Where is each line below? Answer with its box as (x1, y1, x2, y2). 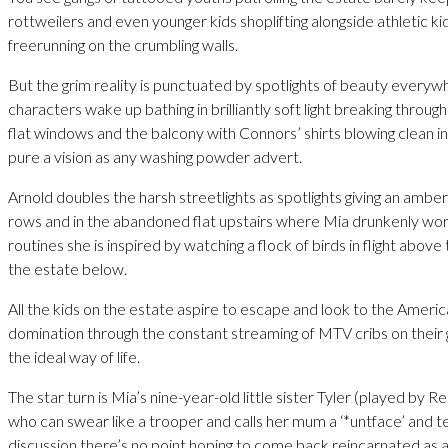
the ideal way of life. (8, 346, 140, 366)
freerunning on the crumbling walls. (8, 34, 238, 54)
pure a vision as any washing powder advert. (8, 146, 302, 166)
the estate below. (8, 258, 127, 278)
